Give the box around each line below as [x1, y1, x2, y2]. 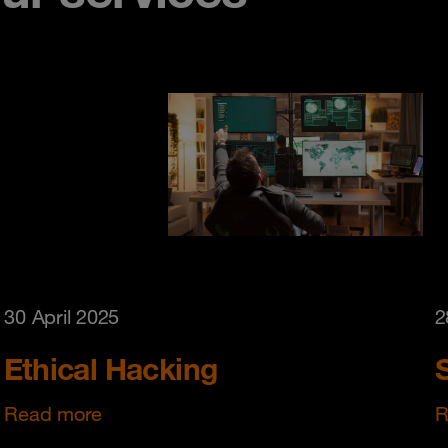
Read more [4, 402, 103, 427]
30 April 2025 [4, 305, 120, 330]
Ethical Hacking [4, 350, 218, 388]
